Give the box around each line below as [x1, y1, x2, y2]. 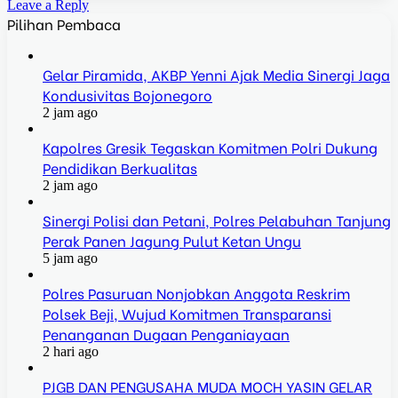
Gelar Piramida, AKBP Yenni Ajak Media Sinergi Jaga [43, 63, 390, 84]
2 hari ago [43, 343, 99, 359]
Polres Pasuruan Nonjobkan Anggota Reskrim [43, 282, 350, 303]
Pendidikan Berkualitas [43, 156, 197, 178]
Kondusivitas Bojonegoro [43, 84, 212, 105]
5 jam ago [43, 250, 98, 266]
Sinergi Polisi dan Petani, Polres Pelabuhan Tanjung [43, 209, 391, 230]
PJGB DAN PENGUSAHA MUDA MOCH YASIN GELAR [43, 375, 372, 396]
